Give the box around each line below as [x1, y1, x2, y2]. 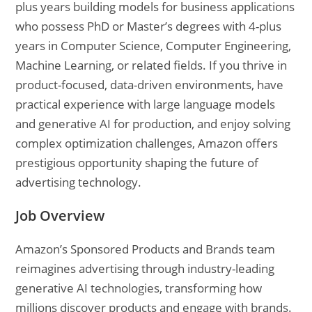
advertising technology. [15, 174, 142, 190]
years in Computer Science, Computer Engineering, [15, 38, 292, 54]
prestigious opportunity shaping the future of [15, 155, 259, 171]
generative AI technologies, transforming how [15, 280, 263, 296]
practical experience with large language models [15, 96, 276, 112]
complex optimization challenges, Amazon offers [15, 135, 279, 151]
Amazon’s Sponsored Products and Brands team [15, 241, 276, 257]
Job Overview [15, 206, 105, 225]
